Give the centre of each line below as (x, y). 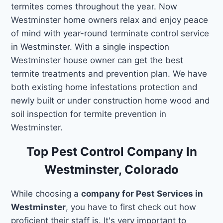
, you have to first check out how (131, 207)
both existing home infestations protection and (105, 87)
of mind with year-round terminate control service (110, 33)
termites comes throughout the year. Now (94, 6)
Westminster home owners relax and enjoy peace (110, 20)
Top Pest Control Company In (111, 151)
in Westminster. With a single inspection (90, 47)
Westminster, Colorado (111, 169)
